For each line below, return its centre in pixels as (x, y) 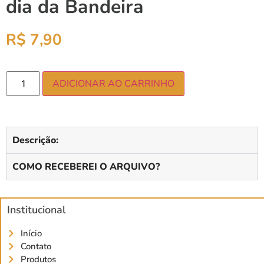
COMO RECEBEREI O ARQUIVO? (86, 167)
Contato (36, 247)
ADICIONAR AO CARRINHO (114, 84)
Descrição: (35, 141)
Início (31, 234)
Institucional (37, 210)
